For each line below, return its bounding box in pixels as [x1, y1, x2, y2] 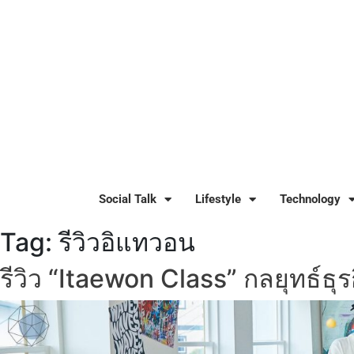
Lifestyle [195, 192, 241, 206]
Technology [280, 192, 341, 206]
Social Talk [99, 192, 156, 206]
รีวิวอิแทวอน [58, 227, 195, 258]
